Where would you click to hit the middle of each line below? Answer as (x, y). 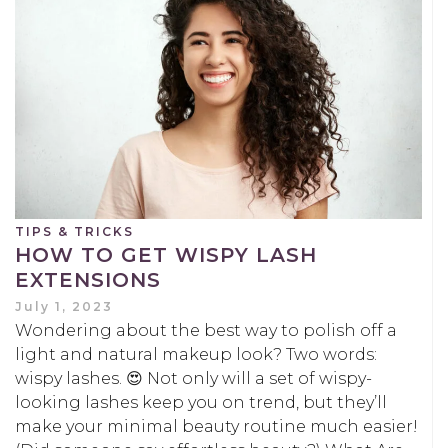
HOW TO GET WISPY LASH (166, 254)
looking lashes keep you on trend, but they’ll (201, 402)
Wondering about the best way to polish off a (206, 330)
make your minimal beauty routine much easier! (216, 426)
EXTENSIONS (88, 279)
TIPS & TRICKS (74, 231)
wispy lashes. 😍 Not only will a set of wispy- (193, 378)
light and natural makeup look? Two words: (196, 354)
